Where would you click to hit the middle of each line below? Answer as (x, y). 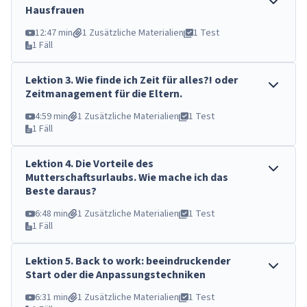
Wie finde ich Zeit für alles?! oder (157, 80)
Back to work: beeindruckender (153, 261)
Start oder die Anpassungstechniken (115, 275)
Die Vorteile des (114, 164)
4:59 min (51, 116)
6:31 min (51, 297)
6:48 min (51, 214)
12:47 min (54, 33)
